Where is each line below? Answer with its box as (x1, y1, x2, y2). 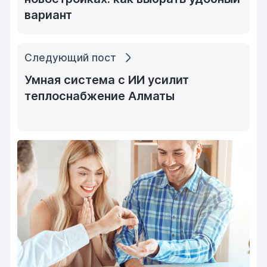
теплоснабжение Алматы (24, 89, 175, 104)
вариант (24, 8, 73, 23)
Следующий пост (24, 51, 117, 64)
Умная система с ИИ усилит (24, 73, 190, 88)
